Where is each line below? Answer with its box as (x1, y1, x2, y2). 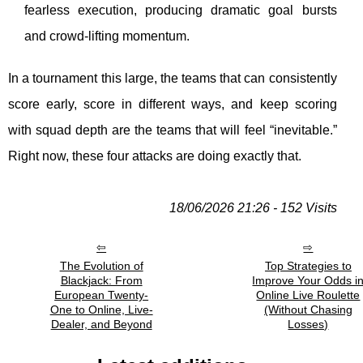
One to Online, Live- (49, 302, 153, 316)
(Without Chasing (263, 302, 352, 316)
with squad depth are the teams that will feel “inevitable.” (8, 123, 337, 138)
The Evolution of (59, 258, 143, 272)
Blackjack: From (60, 273, 143, 287)
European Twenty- (54, 288, 149, 301)
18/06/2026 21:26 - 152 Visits (169, 201, 337, 216)
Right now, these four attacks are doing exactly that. (8, 149, 301, 164)
